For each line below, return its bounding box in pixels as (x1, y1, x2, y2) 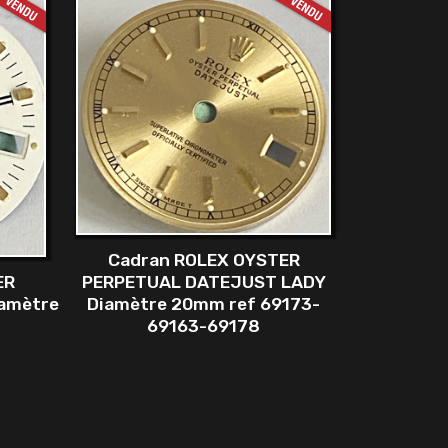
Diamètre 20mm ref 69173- (87, 293, 320, 314)
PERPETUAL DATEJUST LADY (81, 271, 326, 292)
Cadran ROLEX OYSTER (107, 249, 300, 270)
